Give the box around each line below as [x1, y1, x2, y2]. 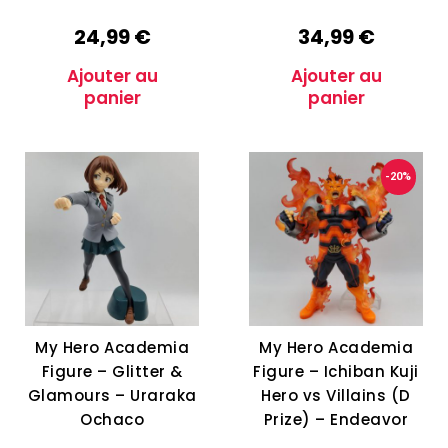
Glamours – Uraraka [27, 385, 197, 407]
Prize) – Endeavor [263, 409, 409, 431]
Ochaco [80, 409, 144, 431]
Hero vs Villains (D [261, 385, 411, 407]
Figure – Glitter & [41, 361, 183, 383]
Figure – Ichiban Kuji [253, 361, 419, 383]
